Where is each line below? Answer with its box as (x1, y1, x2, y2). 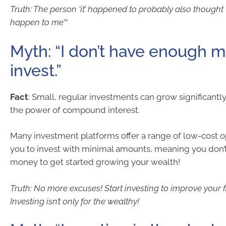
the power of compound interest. (10, 104, 140, 115)
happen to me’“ (10, 17, 67, 27)
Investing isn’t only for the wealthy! (10, 196, 139, 206)
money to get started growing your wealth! (10, 157, 180, 167)
